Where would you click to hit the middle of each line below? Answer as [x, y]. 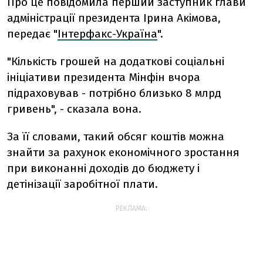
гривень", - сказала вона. [74, 109]
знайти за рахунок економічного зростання [123, 152]
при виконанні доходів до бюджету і [103, 168]
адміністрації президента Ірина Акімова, [114, 18]
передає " [32, 34]
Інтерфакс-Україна [107, 34]
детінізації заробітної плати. [82, 184]
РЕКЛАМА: [131, 208]
